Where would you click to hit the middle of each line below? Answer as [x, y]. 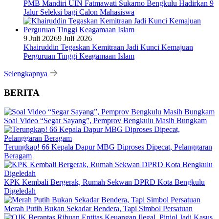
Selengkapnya [27, 74]
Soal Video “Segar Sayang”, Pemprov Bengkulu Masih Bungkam [105, 120]
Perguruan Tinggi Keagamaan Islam [79, 56]
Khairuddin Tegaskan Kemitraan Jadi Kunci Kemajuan [108, 47]
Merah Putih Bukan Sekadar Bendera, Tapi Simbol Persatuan [98, 208]
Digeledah [20, 191]
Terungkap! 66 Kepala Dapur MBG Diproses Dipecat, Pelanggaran [108, 147]
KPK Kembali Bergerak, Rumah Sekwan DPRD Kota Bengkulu [104, 182]
